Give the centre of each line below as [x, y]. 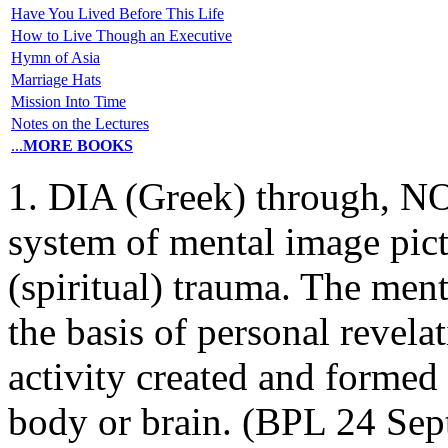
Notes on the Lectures [80, 123]
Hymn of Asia [55, 57]
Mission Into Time [68, 101]
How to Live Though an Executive [121, 35]
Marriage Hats [56, 79]
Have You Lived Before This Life [117, 13]
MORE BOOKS [78, 145]
